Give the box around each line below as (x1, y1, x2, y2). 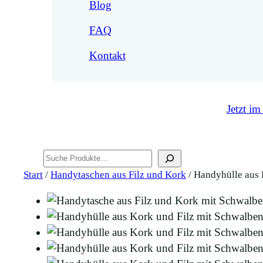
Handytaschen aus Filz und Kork (50, 168, 186, 180)
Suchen (4, 150, 38, 163)
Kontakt (89, 49, 126, 62)
